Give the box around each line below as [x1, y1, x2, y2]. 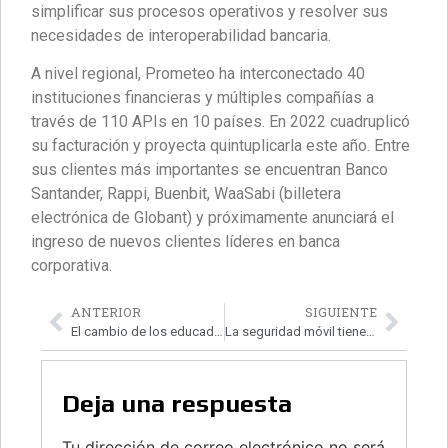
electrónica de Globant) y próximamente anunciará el [31, 208, 394, 228]
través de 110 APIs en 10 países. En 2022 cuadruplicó [31, 112, 410, 132]
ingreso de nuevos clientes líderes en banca [31, 232, 340, 252]
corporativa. [31, 256, 112, 276]
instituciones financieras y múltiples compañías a [31, 88, 374, 108]
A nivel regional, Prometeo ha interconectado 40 [31, 64, 365, 84]
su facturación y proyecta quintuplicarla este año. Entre [31, 136, 410, 156]
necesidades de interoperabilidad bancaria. [31, 26, 331, 46]
